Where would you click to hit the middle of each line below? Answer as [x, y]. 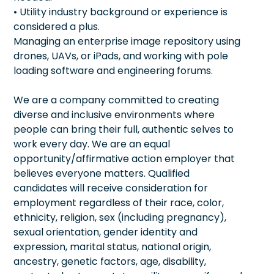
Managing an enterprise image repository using [127, 41]
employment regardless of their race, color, [119, 202]
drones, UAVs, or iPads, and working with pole [121, 56]
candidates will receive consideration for [111, 188]
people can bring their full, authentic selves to [124, 129]
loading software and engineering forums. [113, 70]
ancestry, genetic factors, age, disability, [110, 261]
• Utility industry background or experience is [120, 12]
